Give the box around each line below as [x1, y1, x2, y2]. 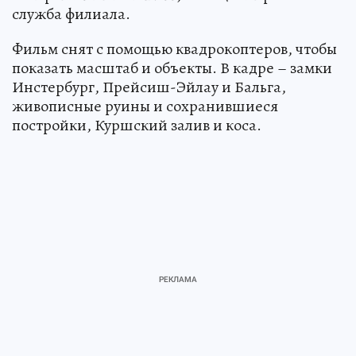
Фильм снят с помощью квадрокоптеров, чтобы [12, 38, 337, 60]
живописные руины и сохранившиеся [12, 95, 278, 117]
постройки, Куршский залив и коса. [12, 114, 261, 136]
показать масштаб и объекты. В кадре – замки [12, 57, 332, 79]
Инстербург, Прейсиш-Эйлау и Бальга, [12, 76, 286, 98]
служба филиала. [12, 3, 130, 25]
